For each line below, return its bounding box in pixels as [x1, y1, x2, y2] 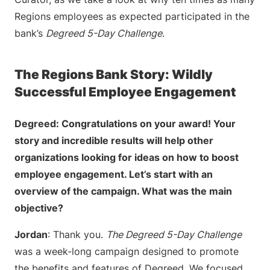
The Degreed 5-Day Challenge [106, 228, 242, 240]
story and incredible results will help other [14, 134, 213, 146]
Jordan [14, 228, 48, 240]
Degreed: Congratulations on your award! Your [14, 118, 236, 130]
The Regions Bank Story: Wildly [14, 67, 213, 82]
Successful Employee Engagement [14, 84, 236, 99]
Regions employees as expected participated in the [14, 10, 250, 22]
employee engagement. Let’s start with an [14, 168, 213, 180]
